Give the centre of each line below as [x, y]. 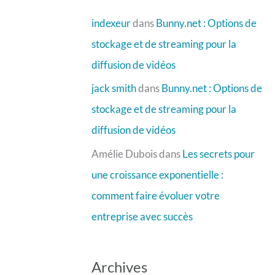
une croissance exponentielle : [157, 174]
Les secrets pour [218, 153]
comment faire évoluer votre [155, 195]
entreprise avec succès [142, 216]
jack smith [114, 88]
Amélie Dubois [124, 153]
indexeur [111, 23]
